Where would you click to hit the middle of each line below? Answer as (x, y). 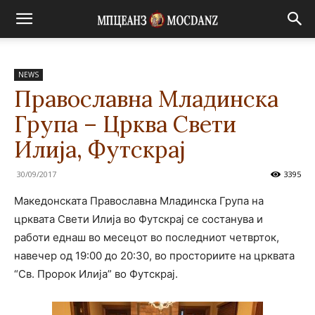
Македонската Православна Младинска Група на (139, 201)
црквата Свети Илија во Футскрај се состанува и (139, 219)
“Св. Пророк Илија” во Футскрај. (96, 274)
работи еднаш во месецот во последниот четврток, (147, 237)
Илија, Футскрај (100, 149)
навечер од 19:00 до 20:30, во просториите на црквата (154, 256)
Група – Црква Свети (125, 124)
